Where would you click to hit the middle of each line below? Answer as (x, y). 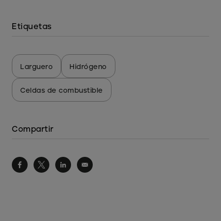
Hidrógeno (88, 66)
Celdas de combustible (62, 90)
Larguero (37, 66)
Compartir (33, 129)
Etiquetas (32, 26)
